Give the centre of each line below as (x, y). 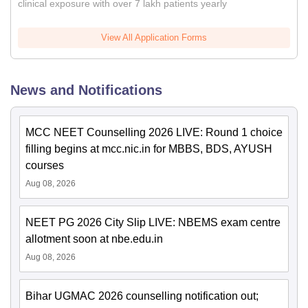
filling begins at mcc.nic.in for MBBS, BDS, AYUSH (149, 149)
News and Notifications (86, 90)
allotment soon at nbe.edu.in (94, 239)
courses (45, 166)
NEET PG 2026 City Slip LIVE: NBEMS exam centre (153, 223)
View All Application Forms (154, 38)
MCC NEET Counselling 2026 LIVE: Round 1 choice (154, 133)
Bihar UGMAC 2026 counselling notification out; (142, 296)
